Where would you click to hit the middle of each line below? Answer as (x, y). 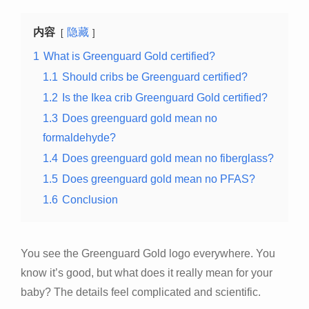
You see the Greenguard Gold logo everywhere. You (148, 253)
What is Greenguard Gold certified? (129, 56)
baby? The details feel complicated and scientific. (141, 292)
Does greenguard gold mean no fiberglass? (168, 158)
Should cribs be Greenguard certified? (155, 77)
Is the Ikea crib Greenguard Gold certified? (165, 97)
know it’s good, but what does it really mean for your (147, 272)
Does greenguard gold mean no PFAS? (159, 179)
